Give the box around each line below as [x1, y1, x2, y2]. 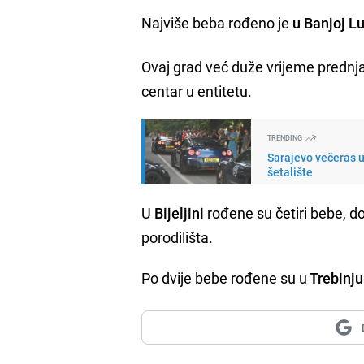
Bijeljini [154, 202, 205, 223]
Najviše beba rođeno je [141, 12, 293, 32]
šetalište [267, 163, 314, 180]
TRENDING [267, 132, 305, 143]
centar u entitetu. [141, 80, 253, 101]
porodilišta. [141, 227, 214, 247]
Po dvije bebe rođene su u [141, 267, 308, 288]
